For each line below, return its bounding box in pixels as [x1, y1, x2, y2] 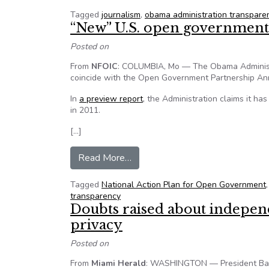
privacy [70, 217, 122, 233]
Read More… [78, 151, 131, 165]
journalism [101, 9, 141, 20]
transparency [70, 190, 121, 202]
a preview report [79, 93, 143, 104]
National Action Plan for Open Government [101, 179, 266, 190]
